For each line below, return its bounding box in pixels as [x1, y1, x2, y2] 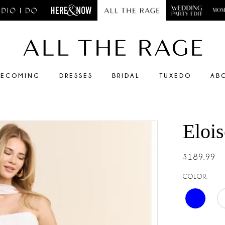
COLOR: [183, 173, 208, 180]
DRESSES [59, 72, 93, 79]
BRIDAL [112, 72, 140, 79]
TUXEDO [159, 72, 191, 79]
